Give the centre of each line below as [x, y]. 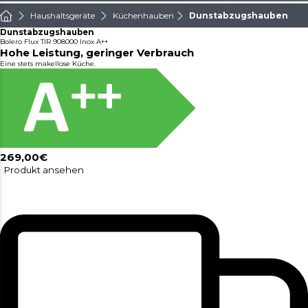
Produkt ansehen [44, 170]
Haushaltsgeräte [63, 16]
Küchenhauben [143, 16]
